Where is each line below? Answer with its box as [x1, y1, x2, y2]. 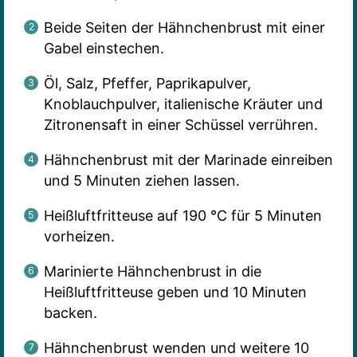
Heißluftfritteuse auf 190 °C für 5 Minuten [43, 207, 322, 225]
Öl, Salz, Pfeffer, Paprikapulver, [43, 75, 251, 92]
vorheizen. [43, 228, 115, 245]
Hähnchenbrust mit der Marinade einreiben [43, 151, 333, 169]
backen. [43, 304, 97, 322]
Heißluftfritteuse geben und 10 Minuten [43, 284, 307, 301]
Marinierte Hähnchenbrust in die [43, 263, 261, 280]
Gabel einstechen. [43, 40, 164, 57]
